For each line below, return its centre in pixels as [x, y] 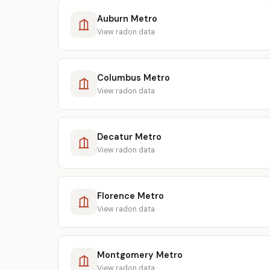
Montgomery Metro [140, 255]
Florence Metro [130, 196]
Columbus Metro [133, 77]
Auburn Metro [127, 18]
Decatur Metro [129, 137]
